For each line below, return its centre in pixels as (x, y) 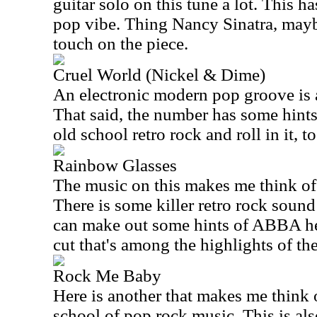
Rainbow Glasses (115, 165)
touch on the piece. (121, 44)
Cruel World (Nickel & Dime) (159, 75)
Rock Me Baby (107, 276)
